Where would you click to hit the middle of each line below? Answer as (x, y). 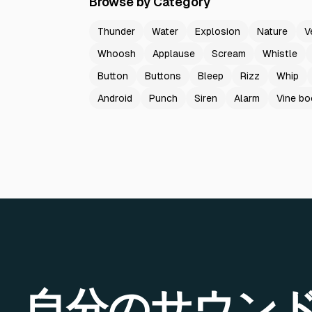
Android (115, 98)
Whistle (280, 54)
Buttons (163, 76)
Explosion (218, 31)
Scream (229, 54)
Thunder (116, 31)
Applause (174, 54)
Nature (272, 31)
